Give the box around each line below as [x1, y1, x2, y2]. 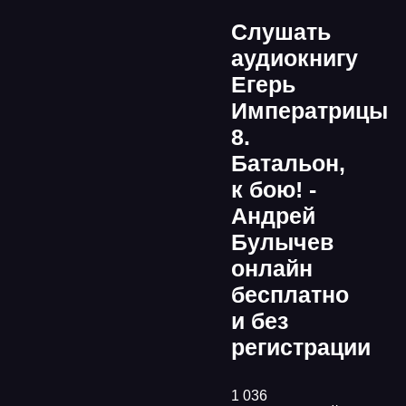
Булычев [231, 229, 333, 255]
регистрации [231, 334, 371, 360]
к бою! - [231, 177, 316, 202]
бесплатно [231, 282, 349, 307]
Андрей [231, 203, 315, 228]
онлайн [231, 256, 313, 281]
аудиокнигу [231, 45, 358, 71]
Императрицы [231, 98, 388, 123]
